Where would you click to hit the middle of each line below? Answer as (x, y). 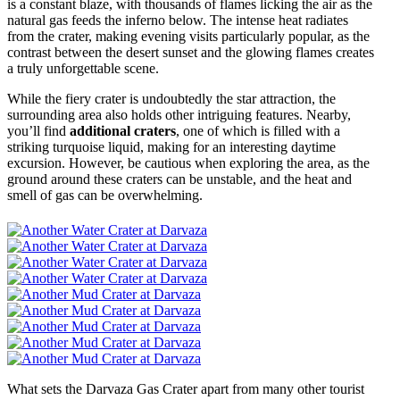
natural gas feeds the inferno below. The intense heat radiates (178, 20)
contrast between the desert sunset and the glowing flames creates (191, 52)
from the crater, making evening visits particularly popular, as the (188, 36)
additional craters (123, 130)
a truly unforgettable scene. (83, 68)
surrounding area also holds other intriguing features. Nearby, (179, 114)
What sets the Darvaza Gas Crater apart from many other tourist (186, 388)
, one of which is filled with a (258, 130)
